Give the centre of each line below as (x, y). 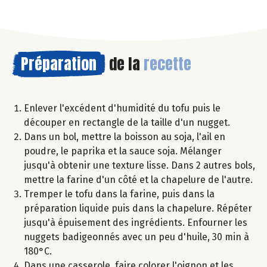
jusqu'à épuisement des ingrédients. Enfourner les (136, 223)
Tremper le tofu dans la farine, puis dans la (119, 194)
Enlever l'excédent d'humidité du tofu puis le (122, 108)
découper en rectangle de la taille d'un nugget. (127, 123)
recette (167, 64)
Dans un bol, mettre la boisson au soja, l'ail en (125, 137)
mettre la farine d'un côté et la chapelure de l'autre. (138, 180)
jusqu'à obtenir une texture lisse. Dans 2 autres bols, (139, 166)
